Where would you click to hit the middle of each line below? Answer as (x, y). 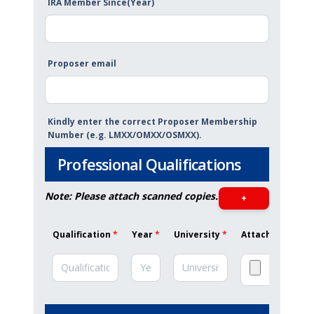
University (197, 234)
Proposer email (82, 63)
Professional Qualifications (149, 164)
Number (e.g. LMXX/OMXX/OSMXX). (125, 135)
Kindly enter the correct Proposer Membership (152, 122)
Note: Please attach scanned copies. (131, 196)
